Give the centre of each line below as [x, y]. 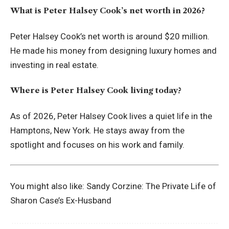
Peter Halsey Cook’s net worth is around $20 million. [110, 36]
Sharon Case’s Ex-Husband [61, 200]
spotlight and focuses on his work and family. [97, 144]
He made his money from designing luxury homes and [113, 50]
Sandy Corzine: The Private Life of [151, 186]
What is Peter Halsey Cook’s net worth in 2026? [108, 11]
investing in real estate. [54, 65]
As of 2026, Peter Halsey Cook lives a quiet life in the [111, 116]
